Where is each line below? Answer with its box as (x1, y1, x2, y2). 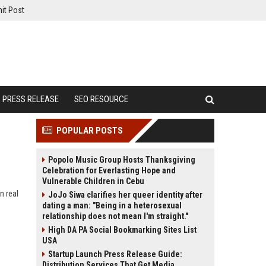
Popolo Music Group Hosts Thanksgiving (48, 155, 195, 164)
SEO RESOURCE (74, 94, 128, 104)
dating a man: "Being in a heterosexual (42, 201, 182, 210)
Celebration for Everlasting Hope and (42, 166, 176, 175)
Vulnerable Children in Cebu (42, 176, 144, 186)
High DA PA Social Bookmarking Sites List (48, 225, 197, 235)
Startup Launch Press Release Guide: (48, 249, 182, 259)
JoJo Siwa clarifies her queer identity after (48, 190, 202, 199)
